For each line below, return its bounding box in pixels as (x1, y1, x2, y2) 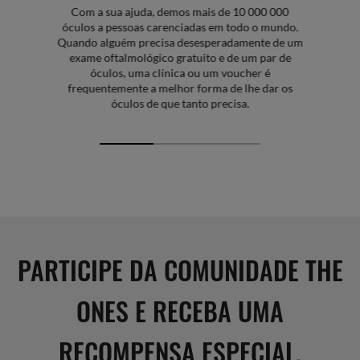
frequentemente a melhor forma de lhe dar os (67, 81, 292, 96)
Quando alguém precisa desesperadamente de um (56, 35, 303, 50)
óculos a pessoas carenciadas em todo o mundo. (61, 20, 298, 35)
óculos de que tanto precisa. (110, 96, 249, 111)
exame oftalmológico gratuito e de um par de (68, 51, 291, 65)
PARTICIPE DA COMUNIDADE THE (17, 251, 343, 289)
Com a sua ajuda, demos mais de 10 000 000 (71, 5, 289, 19)
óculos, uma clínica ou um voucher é (89, 66, 270, 80)
